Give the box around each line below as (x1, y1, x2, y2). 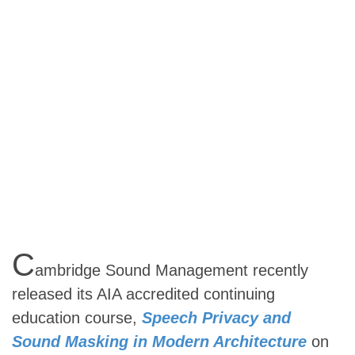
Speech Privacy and (142, 309, 291, 326)
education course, (12, 309, 142, 326)
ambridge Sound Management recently (35, 261, 308, 279)
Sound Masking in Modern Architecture (12, 333, 307, 350)
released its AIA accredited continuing (12, 285, 275, 303)
